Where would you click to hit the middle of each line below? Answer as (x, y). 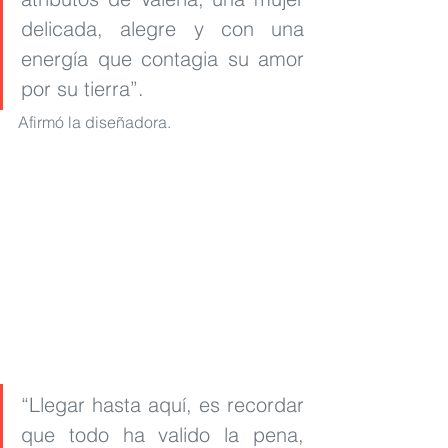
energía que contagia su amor (162, 59)
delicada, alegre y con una (162, 29)
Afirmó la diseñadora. (94, 122)
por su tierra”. (82, 89)
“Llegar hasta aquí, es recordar (162, 405)
